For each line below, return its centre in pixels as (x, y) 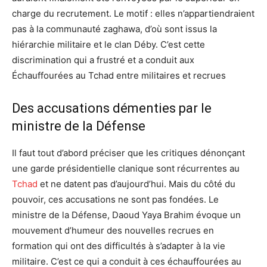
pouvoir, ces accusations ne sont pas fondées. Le (115, 199)
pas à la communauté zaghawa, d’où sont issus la (114, 29)
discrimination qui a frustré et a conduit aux (103, 60)
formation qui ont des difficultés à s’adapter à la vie (119, 246)
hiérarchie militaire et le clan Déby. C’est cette (108, 44)
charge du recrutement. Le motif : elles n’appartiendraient (133, 13)
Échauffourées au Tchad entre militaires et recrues (119, 75)
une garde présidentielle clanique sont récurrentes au (126, 168)
